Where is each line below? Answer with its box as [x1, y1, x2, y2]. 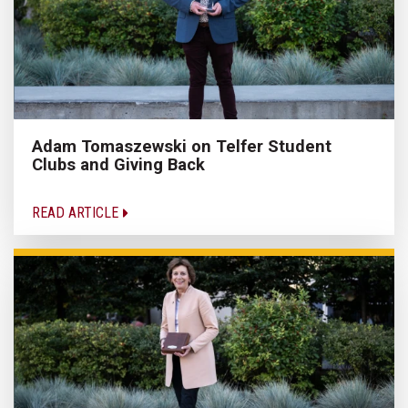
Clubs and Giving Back [32, 155, 205, 175]
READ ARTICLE [32, 204, 122, 222]
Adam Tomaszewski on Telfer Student [32, 137, 331, 157]
